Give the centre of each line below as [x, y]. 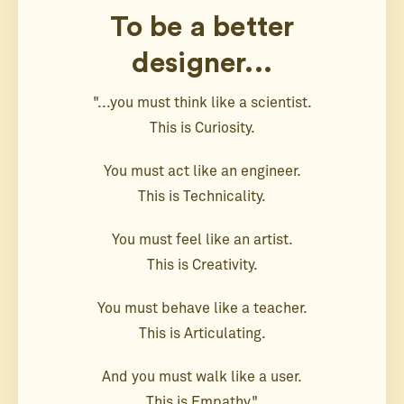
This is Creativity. [202, 266]
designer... [202, 64]
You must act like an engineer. [202, 172]
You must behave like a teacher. [202, 309]
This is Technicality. [202, 197]
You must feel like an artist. [202, 240]
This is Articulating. [202, 334]
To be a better [202, 28]
